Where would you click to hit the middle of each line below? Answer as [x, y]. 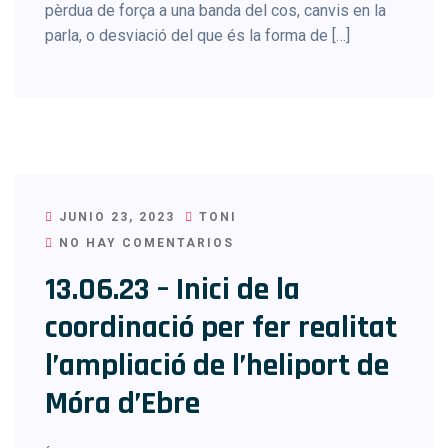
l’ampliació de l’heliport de [217, 365]
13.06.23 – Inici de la [172, 289]
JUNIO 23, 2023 [114, 217]
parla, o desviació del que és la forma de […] [197, 35]
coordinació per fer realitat [221, 327]
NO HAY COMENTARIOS [144, 243]
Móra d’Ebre [122, 403]
